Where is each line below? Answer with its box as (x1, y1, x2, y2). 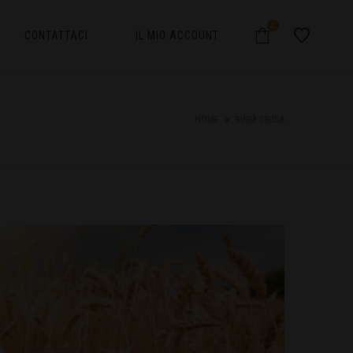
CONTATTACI (24, 29, 88, 42)
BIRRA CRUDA (235, 114, 284, 125)
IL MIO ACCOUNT (136, 29, 219, 42)
